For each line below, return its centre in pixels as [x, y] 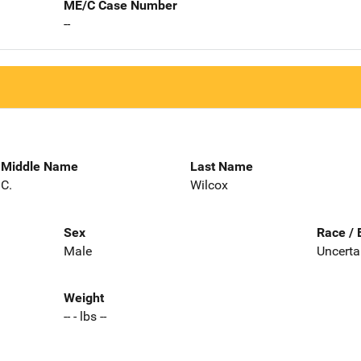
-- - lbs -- [85, 317]
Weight [83, 298]
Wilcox [209, 185]
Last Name [222, 166]
